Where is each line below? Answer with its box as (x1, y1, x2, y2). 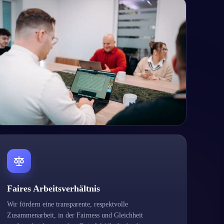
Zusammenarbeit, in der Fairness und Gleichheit (6, 211, 143, 219)
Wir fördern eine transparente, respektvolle (6, 200, 128, 208)
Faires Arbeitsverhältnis (6, 183, 100, 194)
